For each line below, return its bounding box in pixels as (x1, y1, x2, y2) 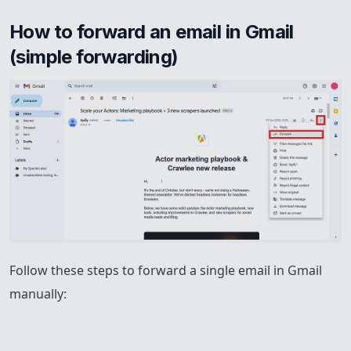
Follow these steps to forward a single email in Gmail (9, 261, 322, 279)
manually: (9, 284, 67, 302)
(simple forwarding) (9, 45, 179, 69)
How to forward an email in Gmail (9, 20, 294, 44)
